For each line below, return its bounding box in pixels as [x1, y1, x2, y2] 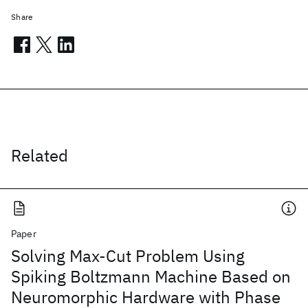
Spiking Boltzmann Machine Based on [11, 265, 291, 287]
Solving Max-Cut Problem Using [11, 245, 245, 267]
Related [11, 144, 68, 166]
